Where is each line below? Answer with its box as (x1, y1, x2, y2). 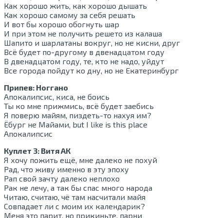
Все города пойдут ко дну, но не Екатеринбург (4, 66, 179, 75)
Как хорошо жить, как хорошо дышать (4, 1, 147, 11)
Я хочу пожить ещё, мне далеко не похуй (4, 155, 157, 165)
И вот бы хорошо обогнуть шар (4, 19, 119, 29)
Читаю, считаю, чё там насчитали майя (4, 192, 145, 202)
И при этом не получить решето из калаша (4, 29, 162, 38)
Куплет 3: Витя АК (4, 146, 71, 156)
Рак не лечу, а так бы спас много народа (4, 183, 152, 193)
